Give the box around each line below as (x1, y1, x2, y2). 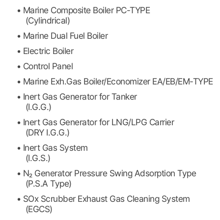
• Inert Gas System (16, 142, 88, 153)
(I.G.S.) (25, 153, 51, 164)
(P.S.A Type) (25, 178, 72, 189)
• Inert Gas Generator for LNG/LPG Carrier (16, 117, 174, 128)
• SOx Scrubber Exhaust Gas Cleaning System (16, 193, 190, 204)
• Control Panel (16, 61, 73, 72)
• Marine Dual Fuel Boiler (16, 30, 108, 41)
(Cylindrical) (25, 15, 70, 26)
